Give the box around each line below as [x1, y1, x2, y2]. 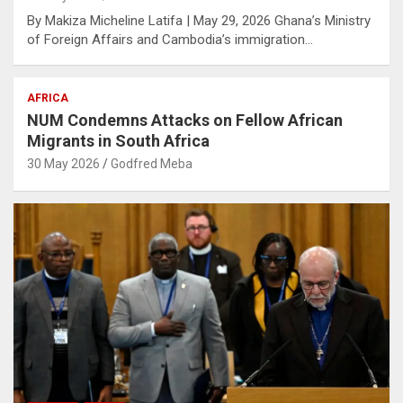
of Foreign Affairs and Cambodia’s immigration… [27, 31, 313, 49]
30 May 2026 [27, 157, 100, 172]
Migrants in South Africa [27, 131, 210, 151]
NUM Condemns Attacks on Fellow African [27, 111, 343, 130]
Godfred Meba [111, 157, 193, 172]
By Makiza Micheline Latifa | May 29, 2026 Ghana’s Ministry [27, 13, 371, 30]
